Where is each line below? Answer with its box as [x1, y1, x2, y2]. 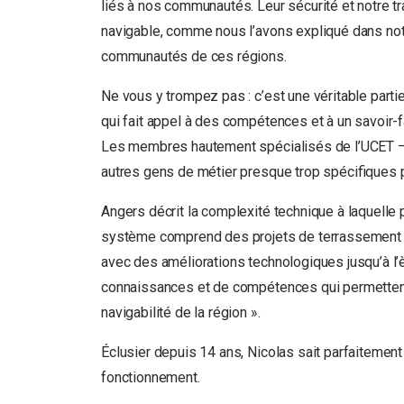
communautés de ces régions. [101, 48, 287, 65]
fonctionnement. [101, 369, 200, 386]
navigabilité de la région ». [101, 304, 261, 321]
